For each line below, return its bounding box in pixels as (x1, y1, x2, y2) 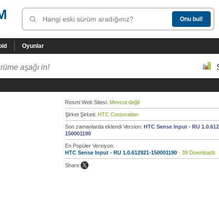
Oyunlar (22, 43, 44, 49)
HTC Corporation (98, 111, 138, 117)
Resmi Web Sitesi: (65, 99, 109, 105)
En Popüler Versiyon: (65, 143, 114, 149)
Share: (65, 162, 81, 168)
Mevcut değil (109, 99, 139, 105)
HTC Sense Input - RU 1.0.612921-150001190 (65, 150, 177, 155)
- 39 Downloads (177, 150, 216, 155)
